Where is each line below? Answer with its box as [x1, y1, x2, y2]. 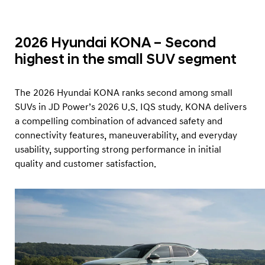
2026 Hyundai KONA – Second [15, 34, 216, 52]
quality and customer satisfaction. [15, 157, 156, 170]
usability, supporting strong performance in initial [15, 143, 221, 156]
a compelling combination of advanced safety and [15, 115, 222, 127]
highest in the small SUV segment [15, 50, 237, 69]
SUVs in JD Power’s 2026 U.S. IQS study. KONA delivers [15, 101, 247, 113]
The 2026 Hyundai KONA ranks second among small [15, 86, 232, 99]
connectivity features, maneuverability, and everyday [15, 129, 237, 141]
